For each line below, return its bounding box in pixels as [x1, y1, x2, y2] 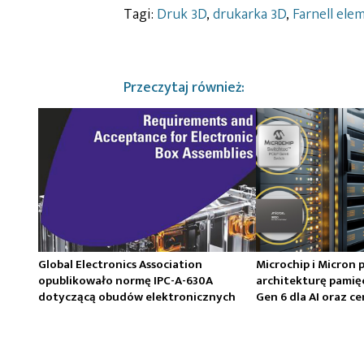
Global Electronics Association [38, 254, 202, 275]
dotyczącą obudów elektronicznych [38, 287, 236, 308]
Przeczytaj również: [123, 75, 245, 100]
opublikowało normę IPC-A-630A [38, 271, 213, 292]
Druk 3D [157, 2, 206, 27]
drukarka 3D [213, 2, 286, 27]
